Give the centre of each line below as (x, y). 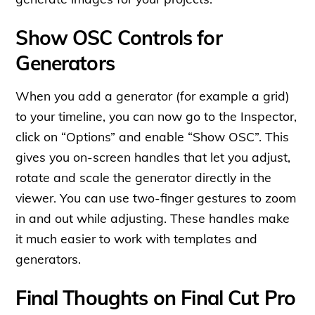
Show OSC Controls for (119, 37)
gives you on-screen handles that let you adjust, (153, 156)
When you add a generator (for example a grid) (153, 95)
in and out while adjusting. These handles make (153, 218)
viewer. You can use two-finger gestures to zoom (156, 197)
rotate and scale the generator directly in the (144, 177)
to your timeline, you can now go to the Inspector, (156, 116)
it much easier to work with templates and (137, 238)
